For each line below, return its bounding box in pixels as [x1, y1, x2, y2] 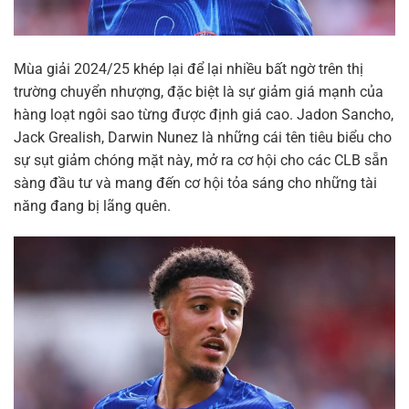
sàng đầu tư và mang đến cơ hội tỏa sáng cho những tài [14, 173, 377, 192]
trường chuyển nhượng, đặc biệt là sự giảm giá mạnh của [14, 82, 383, 100]
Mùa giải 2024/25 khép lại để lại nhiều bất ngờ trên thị [14, 59, 363, 78]
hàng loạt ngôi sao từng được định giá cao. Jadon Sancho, [14, 105, 393, 123]
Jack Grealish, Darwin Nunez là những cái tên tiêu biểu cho [14, 128, 392, 146]
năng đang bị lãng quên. [14, 196, 171, 215]
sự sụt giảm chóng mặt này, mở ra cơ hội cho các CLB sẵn [14, 151, 388, 169]
